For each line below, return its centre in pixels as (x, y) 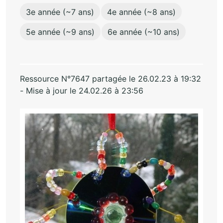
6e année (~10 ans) (144, 32)
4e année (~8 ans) (141, 12)
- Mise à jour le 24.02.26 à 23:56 (82, 90)
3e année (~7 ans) (60, 12)
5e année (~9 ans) (60, 32)
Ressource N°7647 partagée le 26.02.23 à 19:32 (111, 78)
